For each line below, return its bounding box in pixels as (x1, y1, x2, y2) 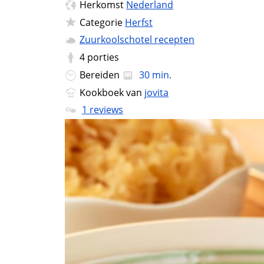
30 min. (137, 68, 171, 81)
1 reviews (82, 103, 123, 117)
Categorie (80, 15, 125, 29)
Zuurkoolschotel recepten (80, 33, 194, 47)
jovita (144, 85, 169, 99)
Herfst (125, 15, 153, 29)
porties (87, 51, 119, 64)
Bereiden (80, 68, 122, 81)
